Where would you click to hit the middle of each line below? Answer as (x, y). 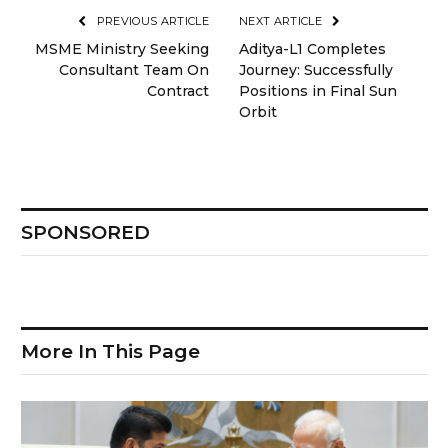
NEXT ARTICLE (282, 21)
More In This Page (110, 352)
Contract (178, 91)
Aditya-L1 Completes (312, 49)
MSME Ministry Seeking (122, 49)
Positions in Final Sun (318, 91)
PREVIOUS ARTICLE (151, 21)
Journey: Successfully (316, 70)
